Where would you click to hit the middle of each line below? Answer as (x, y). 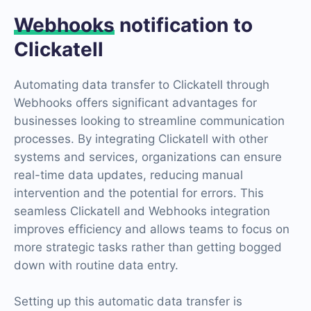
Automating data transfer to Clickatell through (142, 84)
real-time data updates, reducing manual (128, 175)
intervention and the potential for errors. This (139, 193)
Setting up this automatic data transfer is (128, 301)
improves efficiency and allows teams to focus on (152, 229)
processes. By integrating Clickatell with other (141, 138)
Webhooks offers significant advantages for (135, 102)
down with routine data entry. (96, 265)
